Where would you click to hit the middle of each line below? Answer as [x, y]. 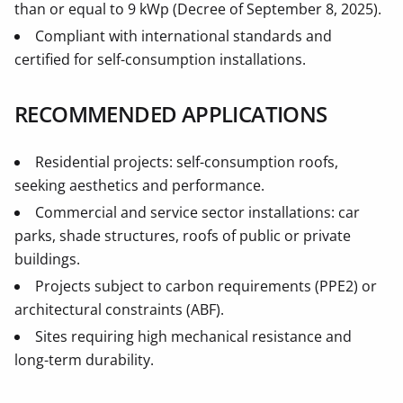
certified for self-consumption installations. [160, 60]
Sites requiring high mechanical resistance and [193, 337]
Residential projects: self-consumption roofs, [187, 162]
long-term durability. [84, 360]
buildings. [47, 260]
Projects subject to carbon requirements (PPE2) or [206, 287]
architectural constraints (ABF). [119, 310]
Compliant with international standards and [184, 36]
